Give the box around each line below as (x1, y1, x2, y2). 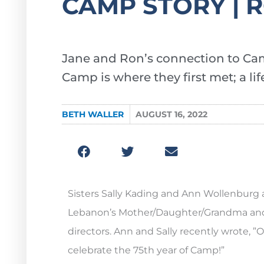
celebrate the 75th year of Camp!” (68, 244, 227, 256)
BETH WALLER (62, 109, 124, 120)
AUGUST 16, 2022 (136, 109, 207, 120)
